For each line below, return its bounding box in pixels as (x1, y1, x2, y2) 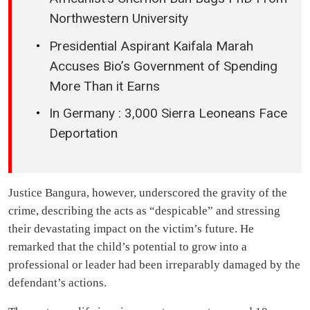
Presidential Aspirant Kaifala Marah (49, 37, 253, 54)
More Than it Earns (49, 77, 160, 94)
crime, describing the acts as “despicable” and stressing (8, 203, 280, 217)
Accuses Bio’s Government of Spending (49, 57, 277, 74)
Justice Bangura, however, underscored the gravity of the (8, 185, 287, 199)
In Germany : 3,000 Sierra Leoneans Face (49, 105, 287, 122)
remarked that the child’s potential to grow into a (8, 239, 247, 253)
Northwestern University (49, 10, 188, 27)
